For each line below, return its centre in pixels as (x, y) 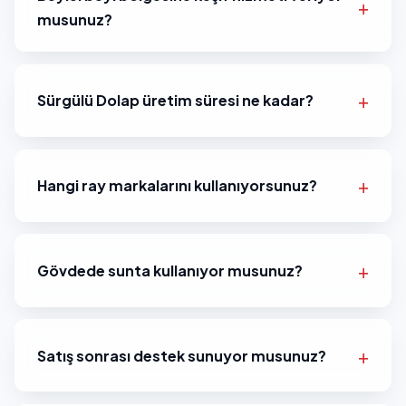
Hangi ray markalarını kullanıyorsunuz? (177, 186)
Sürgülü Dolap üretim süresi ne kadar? (175, 101)
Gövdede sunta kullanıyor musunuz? (170, 270)
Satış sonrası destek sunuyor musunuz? (182, 355)
